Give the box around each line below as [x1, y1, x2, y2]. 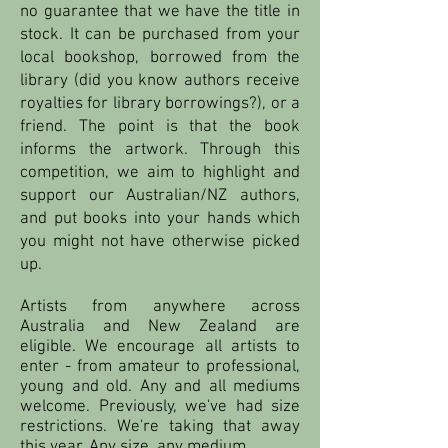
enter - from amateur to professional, [20, 356, 300, 377]
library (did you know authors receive [20, 70, 300, 91]
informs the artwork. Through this [20, 139, 300, 160]
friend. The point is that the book [20, 116, 300, 137]
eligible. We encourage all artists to [20, 336, 300, 357]
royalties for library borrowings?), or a [20, 93, 300, 114]
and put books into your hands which [20, 208, 300, 229]
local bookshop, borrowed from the [20, 47, 300, 68]
